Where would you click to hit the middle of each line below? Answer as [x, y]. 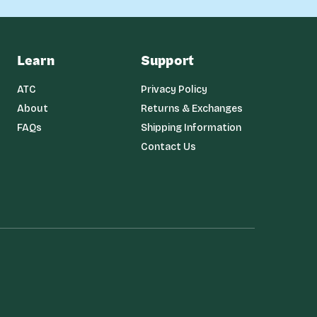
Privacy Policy [174, 90]
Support [167, 61]
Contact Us [168, 147]
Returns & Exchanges [191, 109]
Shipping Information [191, 128]
